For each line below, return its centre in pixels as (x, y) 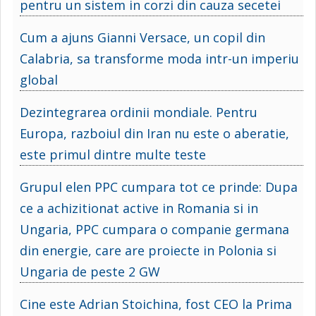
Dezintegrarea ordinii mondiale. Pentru (139, 112)
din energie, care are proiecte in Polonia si (148, 250)
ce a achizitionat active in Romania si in (139, 208)
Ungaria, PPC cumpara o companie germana (154, 229)
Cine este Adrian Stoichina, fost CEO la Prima (156, 304)
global (39, 79)
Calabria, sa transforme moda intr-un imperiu (159, 58)
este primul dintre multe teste (113, 154)
